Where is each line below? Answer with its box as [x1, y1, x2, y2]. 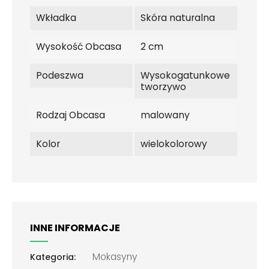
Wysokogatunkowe [140, 68, 230, 82]
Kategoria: [30, 250, 76, 263]
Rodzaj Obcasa [36, 108, 105, 121]
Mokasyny [92, 250, 138, 263]
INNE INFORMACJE [30, 220, 120, 235]
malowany [140, 108, 190, 121]
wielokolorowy [140, 137, 207, 150]
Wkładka [36, 11, 76, 24]
